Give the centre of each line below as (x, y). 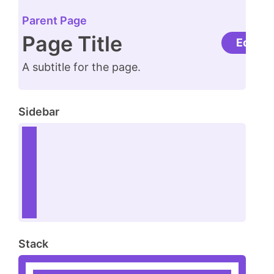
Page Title (72, 44)
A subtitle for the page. (81, 67)
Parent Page (54, 21)
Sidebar (39, 112)
